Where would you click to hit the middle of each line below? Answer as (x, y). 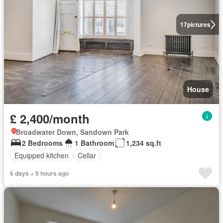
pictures (199, 24)
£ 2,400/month (50, 118)
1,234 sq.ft (144, 143)
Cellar (87, 155)
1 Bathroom (94, 143)
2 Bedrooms (42, 143)
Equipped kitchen (42, 155)
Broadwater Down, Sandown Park (72, 132)
